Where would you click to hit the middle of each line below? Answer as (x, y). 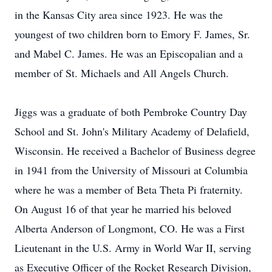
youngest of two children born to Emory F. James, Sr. (132, 34)
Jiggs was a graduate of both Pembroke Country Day (131, 112)
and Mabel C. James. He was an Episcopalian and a (129, 53)
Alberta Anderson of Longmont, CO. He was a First (130, 228)
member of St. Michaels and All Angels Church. (122, 73)
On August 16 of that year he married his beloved (123, 209)
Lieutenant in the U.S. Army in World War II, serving (133, 248)
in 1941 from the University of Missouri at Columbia (131, 170)
